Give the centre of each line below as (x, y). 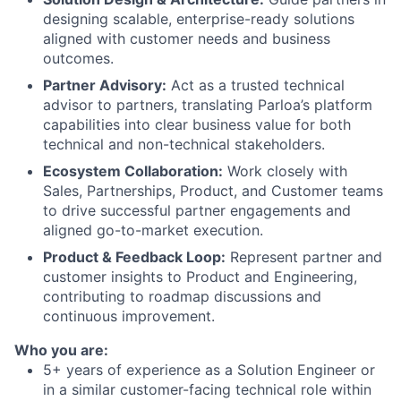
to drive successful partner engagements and (197, 210)
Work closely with (285, 171)
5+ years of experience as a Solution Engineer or (209, 369)
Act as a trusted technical (256, 85)
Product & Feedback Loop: (134, 256)
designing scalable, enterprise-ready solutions (199, 18)
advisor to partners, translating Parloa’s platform (208, 104)
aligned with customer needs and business (187, 38)
